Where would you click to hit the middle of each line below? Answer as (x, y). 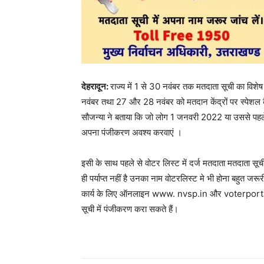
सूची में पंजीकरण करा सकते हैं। (130, 209)
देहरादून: (96, 87)
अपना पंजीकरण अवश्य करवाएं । (132, 133)
